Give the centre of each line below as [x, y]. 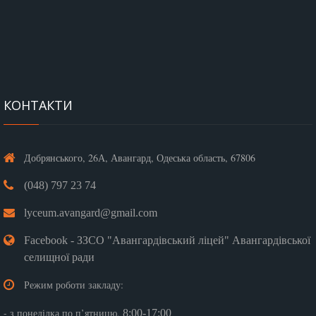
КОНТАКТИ [38, 105]
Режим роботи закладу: [74, 285]
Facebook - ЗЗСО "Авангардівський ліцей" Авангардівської [167, 240]
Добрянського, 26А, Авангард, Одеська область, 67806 [140, 158]
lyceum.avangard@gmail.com [91, 213]
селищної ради [59, 257]
